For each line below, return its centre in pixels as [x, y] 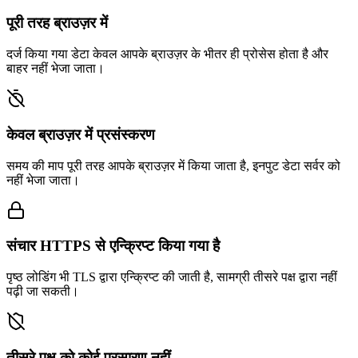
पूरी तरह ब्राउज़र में [57, 23]
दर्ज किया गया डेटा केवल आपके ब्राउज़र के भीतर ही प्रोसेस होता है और [167, 54]
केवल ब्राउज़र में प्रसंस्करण [81, 134]
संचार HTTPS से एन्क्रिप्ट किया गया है [113, 246]
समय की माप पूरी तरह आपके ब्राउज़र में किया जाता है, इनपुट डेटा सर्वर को [173, 165]
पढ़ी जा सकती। [43, 292]
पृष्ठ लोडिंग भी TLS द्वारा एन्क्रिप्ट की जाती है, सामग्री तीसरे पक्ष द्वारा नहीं [172, 277]
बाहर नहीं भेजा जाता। [56, 69]
